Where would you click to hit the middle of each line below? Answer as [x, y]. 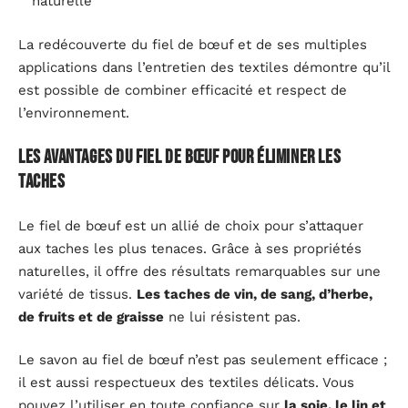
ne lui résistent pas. [232, 316]
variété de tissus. [77, 294]
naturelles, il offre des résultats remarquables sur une [199, 271]
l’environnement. [74, 112]
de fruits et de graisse [91, 316]
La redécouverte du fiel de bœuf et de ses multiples [193, 44]
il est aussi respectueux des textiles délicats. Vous [186, 383]
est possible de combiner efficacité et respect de [183, 90]
